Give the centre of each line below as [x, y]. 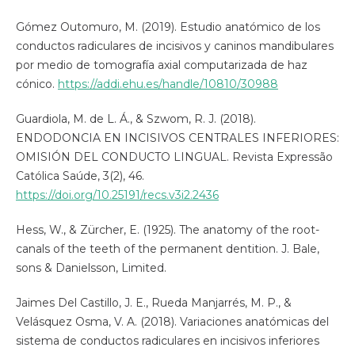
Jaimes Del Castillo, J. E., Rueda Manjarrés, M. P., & [153, 303]
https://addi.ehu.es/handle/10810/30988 [168, 84]
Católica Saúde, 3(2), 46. [80, 176]
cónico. [36, 84]
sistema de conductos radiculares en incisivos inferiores [167, 341]
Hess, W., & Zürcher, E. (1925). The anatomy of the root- [167, 230]
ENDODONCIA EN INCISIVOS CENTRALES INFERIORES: [177, 138]
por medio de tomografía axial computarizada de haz [161, 65]
